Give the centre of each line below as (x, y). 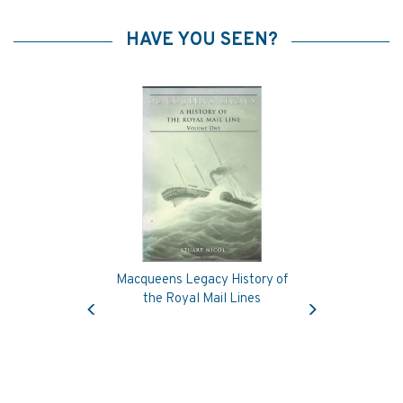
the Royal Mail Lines (201, 299)
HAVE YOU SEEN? (201, 40)
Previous (115, 295)
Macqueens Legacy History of (201, 280)
